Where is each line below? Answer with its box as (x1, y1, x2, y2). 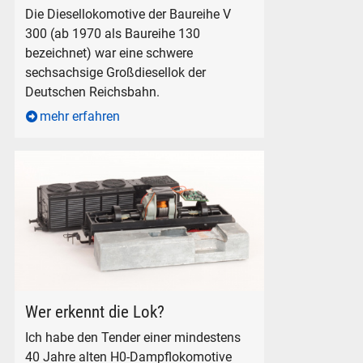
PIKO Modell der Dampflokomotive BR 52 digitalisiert (14, 291, 314, 307)
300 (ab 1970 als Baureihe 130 (25, 25, 201, 41)
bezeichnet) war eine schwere (25, 45, 194, 61)
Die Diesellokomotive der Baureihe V (25, 6, 232, 22)
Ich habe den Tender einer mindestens (25, 330, 241, 346)
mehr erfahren (40, 109, 121, 125)
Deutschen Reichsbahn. (25, 83, 160, 100)
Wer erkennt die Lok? (25, 302, 165, 322)
